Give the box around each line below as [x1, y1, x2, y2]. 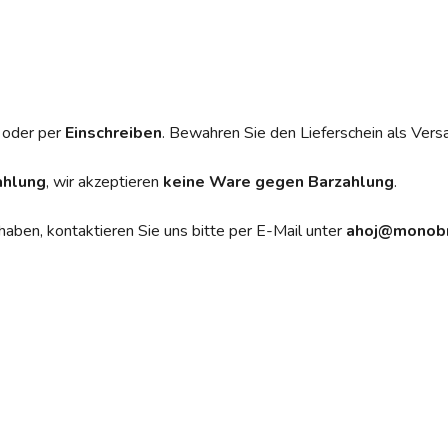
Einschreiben [65, 121, 162, 144]
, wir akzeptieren [46, 170, 163, 193]
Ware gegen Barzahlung [209, 170, 394, 193]
